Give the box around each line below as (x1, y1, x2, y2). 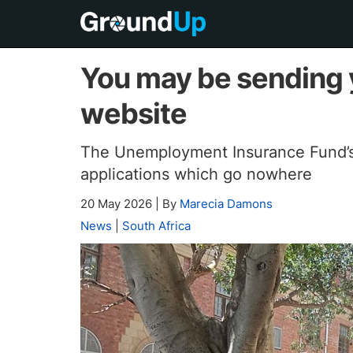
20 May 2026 (80, 196, 155, 211)
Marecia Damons (180, 196, 273, 211)
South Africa (122, 218, 191, 233)
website (80, 96, 187, 131)
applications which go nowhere (80, 165, 312, 184)
